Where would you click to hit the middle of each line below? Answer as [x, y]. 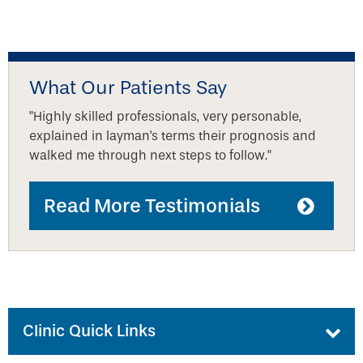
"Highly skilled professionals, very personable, [165, 117]
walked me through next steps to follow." [150, 156]
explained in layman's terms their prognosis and [173, 136]
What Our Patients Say [128, 88]
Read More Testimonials [152, 206]
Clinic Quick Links [89, 331]
